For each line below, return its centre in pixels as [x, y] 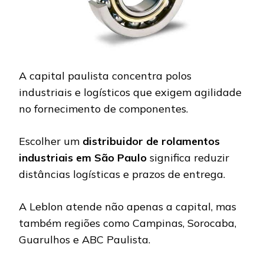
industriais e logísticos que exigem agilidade [130, 93]
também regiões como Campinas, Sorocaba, [128, 223]
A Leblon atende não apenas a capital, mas [128, 207]
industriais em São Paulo [83, 158]
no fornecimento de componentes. [103, 109]
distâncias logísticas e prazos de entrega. [122, 174]
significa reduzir [188, 158]
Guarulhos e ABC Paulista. [85, 240]
